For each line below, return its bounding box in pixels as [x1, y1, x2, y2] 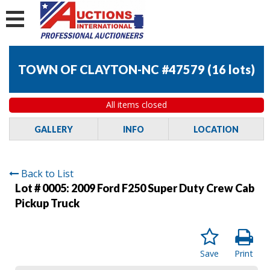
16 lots [212, 62, 251, 77]
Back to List [21, 166, 74, 180]
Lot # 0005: [15, 181, 71, 195]
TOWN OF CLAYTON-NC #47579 [18, 62, 205, 77]
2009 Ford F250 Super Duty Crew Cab [71, 181, 254, 195]
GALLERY [34, 124, 73, 134]
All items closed [106, 99, 167, 111]
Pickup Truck [15, 196, 80, 210]
